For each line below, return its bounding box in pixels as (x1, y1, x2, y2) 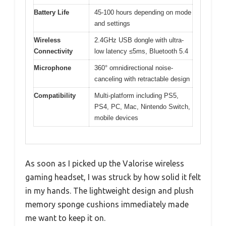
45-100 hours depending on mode (94, 8, 191, 16)
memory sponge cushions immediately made (25, 200, 189, 209)
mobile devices (94, 114, 138, 122)
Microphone (34, 64, 71, 72)
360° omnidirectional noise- (94, 64, 173, 72)
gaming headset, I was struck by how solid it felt (25, 173, 201, 182)
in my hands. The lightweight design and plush (25, 186, 194, 196)
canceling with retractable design (94, 75, 190, 83)
